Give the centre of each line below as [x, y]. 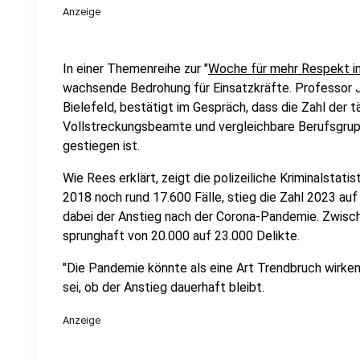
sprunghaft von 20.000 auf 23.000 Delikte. [181, 236]
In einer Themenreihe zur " [135, 69]
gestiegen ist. [101, 146]
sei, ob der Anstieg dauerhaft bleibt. [164, 287]
